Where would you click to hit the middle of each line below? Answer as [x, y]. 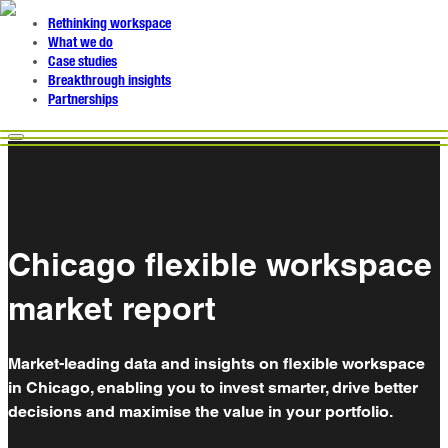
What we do [80, 43]
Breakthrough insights [109, 81]
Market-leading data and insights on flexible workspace [216, 363]
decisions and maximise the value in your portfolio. [200, 411]
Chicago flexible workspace [220, 264]
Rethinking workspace [109, 24]
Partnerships [83, 100]
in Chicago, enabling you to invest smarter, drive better [213, 387]
